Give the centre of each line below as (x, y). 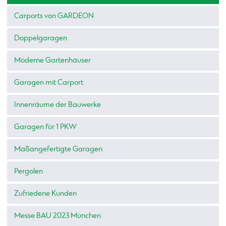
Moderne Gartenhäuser (52, 61)
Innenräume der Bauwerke (58, 105)
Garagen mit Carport (49, 83)
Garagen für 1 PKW (45, 127)
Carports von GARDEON (54, 16)
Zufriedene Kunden (45, 194)
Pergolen (29, 172)
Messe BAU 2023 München (58, 216)
